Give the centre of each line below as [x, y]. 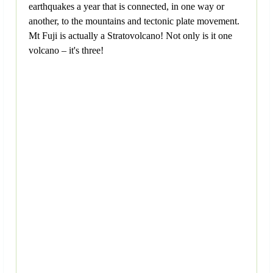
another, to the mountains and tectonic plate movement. [134, 21]
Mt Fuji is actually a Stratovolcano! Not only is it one [130, 36]
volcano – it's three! [66, 51]
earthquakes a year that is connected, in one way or [126, 7]
